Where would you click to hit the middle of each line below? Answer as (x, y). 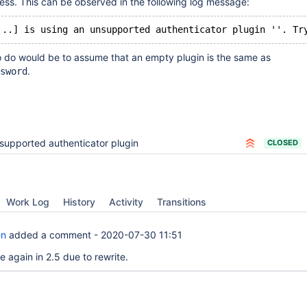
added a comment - (53, 235)
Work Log (28, 202)
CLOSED (283, 143)
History (79, 202)
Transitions (182, 202)
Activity (126, 202)
